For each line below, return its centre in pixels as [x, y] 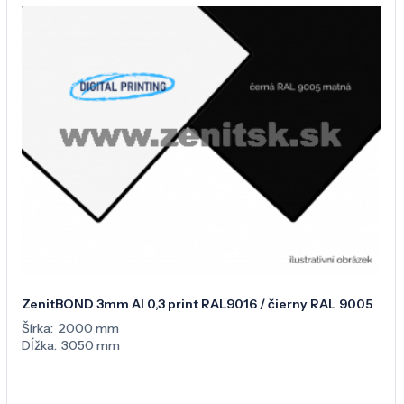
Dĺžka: [39, 345]
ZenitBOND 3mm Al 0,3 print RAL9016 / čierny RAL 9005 [197, 303]
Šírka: [37, 328]
